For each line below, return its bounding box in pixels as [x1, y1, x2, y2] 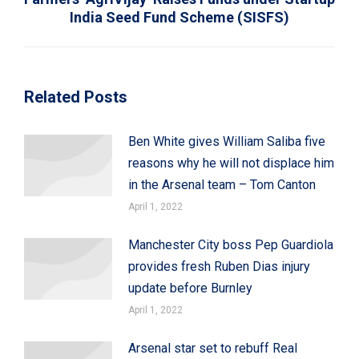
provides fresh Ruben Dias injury [128, 258, 310, 274]
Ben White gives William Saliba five [128, 133, 325, 149]
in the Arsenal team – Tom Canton [128, 176, 316, 192]
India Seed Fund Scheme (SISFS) [70, 8, 289, 26]
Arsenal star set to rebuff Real [128, 340, 297, 356]
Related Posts [24, 87, 127, 107]
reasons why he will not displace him [128, 155, 334, 171]
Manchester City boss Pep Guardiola [128, 236, 333, 252]
